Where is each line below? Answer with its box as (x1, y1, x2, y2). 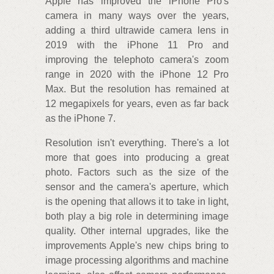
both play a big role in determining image (45, 210, 229, 221)
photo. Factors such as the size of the (45, 166, 229, 177)
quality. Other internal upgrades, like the (45, 225, 229, 236)
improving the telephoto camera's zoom (45, 54, 229, 65)
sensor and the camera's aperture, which (45, 181, 229, 192)
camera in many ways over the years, (45, 10, 229, 21)
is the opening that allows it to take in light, (45, 196, 229, 207)
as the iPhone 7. (45, 113, 116, 124)
